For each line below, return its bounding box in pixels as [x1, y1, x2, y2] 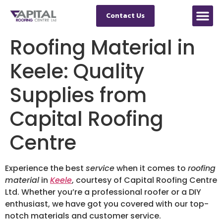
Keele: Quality [10, 57, 144, 85]
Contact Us [106, 10, 145, 21]
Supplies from [10, 81, 147, 109]
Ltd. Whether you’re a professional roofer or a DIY [5, 186, 201, 198]
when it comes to [114, 163, 188, 174]
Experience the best [5, 163, 86, 174]
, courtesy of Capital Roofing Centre [72, 174, 217, 186]
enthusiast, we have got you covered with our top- [5, 198, 209, 210]
